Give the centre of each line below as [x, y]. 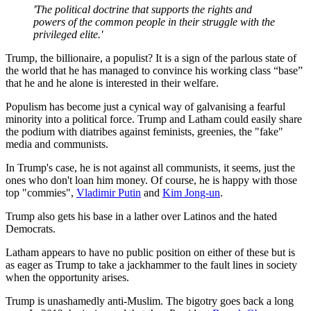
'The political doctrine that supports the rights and [143, 9]
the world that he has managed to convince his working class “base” [154, 70]
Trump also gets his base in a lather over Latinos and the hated [141, 216]
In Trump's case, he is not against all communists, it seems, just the [150, 167]
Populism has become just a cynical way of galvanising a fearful [145, 106]
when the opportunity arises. [67, 277]
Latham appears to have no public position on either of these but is [150, 252]
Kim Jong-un [191, 192]
